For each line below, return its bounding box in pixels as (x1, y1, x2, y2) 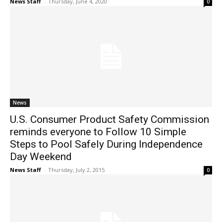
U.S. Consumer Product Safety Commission (10, 113, 209, 126)
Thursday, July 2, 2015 (48, 166, 105, 174)
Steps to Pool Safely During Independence (10, 138, 203, 151)
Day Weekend (10, 151, 72, 163)
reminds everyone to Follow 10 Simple (10, 126, 186, 138)
